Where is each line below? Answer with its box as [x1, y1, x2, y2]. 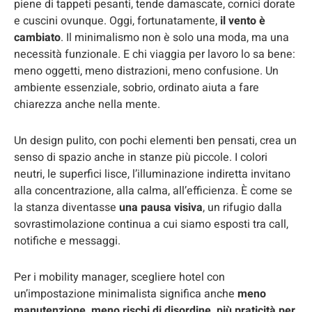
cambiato [14, 29, 61, 46]
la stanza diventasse [14, 198, 119, 216]
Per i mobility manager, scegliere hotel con [14, 268, 225, 286]
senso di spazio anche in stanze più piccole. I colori [14, 148, 267, 166]
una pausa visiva [119, 198, 203, 216]
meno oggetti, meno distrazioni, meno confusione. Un [14, 62, 279, 79]
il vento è [220, 12, 265, 29]
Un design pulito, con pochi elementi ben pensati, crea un [14, 132, 297, 149]
